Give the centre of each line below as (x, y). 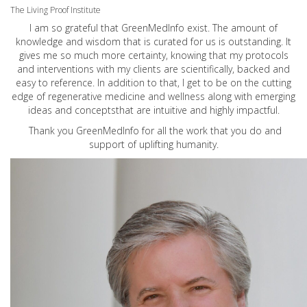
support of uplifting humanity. (153, 145)
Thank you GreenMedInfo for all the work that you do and (153, 131)
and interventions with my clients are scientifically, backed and (153, 69)
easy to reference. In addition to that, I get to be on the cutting (153, 83)
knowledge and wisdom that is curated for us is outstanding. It (153, 42)
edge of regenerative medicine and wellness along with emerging (153, 97)
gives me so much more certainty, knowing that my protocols (153, 56)
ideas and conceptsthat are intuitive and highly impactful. (153, 110)
